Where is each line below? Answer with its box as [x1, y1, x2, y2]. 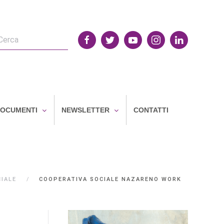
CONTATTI [133, 106, 168, 114]
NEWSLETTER [61, 106, 109, 114]
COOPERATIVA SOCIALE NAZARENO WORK [39, 176, 181, 182]
